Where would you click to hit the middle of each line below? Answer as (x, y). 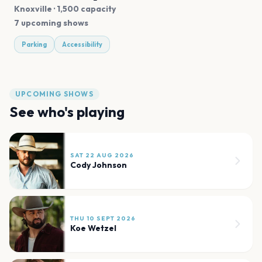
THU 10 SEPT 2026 (103, 219)
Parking (34, 45)
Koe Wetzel (93, 228)
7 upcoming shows (51, 23)
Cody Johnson (99, 165)
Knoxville (33, 9)
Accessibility (82, 45)
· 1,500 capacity (84, 9)
